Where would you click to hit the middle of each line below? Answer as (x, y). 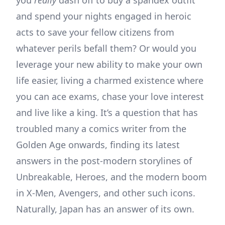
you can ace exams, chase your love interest (110, 97)
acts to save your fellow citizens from (95, 32)
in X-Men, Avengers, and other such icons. (106, 193)
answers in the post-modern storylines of (104, 161)
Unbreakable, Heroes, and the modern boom (111, 177)
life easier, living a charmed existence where (110, 81)
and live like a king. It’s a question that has (107, 113)
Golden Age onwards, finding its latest (98, 145)
